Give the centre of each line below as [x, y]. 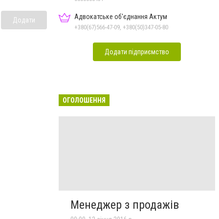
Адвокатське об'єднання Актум [121, 16]
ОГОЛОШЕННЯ [84, 100]
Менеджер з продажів [125, 205]
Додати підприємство [137, 52]
